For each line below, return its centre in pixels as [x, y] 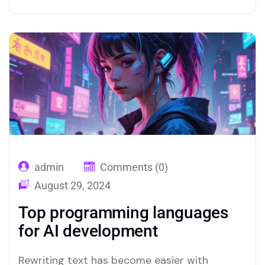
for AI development [88, 231]
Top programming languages [123, 213]
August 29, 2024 [72, 186]
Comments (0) [134, 167]
